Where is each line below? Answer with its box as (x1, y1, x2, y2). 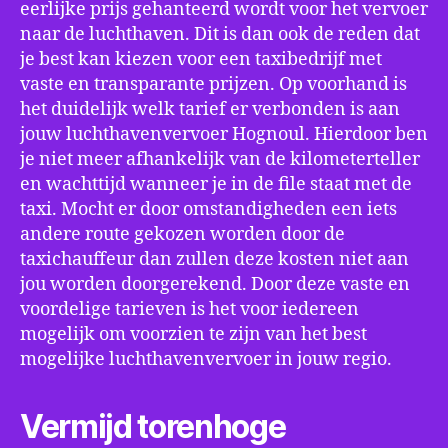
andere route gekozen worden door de (20, 223, 345, 246)
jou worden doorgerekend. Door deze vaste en (20, 273, 410, 296)
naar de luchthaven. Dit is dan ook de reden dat (20, 23, 420, 46)
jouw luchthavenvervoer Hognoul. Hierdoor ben (20, 123, 428, 146)
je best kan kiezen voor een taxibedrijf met (20, 48, 382, 71)
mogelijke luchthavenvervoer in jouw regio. (20, 348, 392, 371)
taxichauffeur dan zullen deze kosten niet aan (20, 248, 409, 271)
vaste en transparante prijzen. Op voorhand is (20, 73, 407, 96)
